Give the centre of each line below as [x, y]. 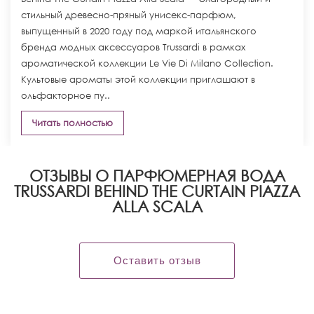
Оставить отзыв [157, 260]
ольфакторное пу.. [66, 96]
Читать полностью [73, 123]
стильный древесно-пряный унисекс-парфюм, [129, 15]
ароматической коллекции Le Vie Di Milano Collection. [147, 63]
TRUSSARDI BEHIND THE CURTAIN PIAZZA [157, 191]
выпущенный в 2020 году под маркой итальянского [139, 31]
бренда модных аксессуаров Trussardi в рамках [133, 47]
